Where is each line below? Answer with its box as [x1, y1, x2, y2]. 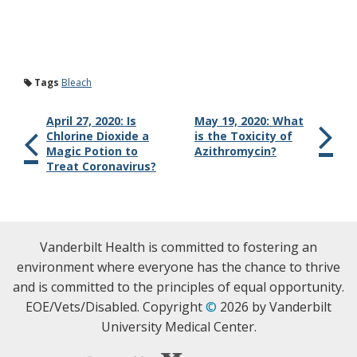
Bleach [61, 76, 92, 89]
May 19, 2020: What [194, 113, 304, 128]
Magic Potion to [46, 143, 138, 159]
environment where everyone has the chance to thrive [17, 258, 340, 276]
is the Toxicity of [194, 128, 292, 143]
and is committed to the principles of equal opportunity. [13, 278, 344, 296]
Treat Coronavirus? [46, 159, 156, 174]
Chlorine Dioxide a [46, 128, 149, 143]
